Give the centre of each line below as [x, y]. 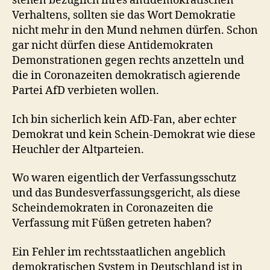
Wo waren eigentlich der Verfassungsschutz [124, 178]
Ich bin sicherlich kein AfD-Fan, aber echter [124, 119]
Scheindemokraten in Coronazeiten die [113, 208]
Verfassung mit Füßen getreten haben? [112, 223]
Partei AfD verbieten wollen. [86, 91]
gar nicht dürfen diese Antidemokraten [113, 46]
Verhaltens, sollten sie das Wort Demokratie [124, 15]
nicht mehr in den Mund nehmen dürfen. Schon [135, 30]
